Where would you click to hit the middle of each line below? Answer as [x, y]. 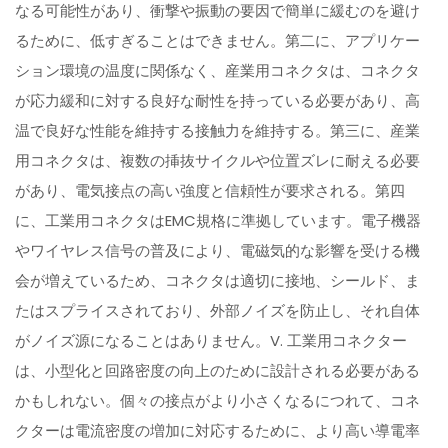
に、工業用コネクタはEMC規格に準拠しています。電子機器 [218, 221]
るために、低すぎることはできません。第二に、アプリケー [218, 41]
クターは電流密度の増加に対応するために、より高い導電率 [218, 431]
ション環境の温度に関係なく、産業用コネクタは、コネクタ [218, 71]
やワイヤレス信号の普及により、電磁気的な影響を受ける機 [218, 251]
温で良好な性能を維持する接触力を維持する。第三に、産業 [218, 131]
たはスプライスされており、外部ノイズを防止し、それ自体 [218, 311]
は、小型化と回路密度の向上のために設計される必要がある [218, 371]
